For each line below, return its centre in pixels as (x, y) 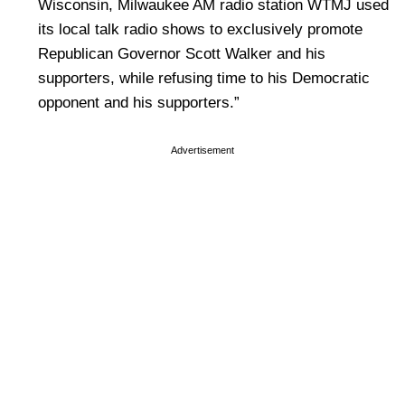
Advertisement (202, 150)
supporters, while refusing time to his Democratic (204, 78)
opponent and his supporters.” (139, 103)
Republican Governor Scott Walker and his (182, 54)
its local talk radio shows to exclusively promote (200, 29)
